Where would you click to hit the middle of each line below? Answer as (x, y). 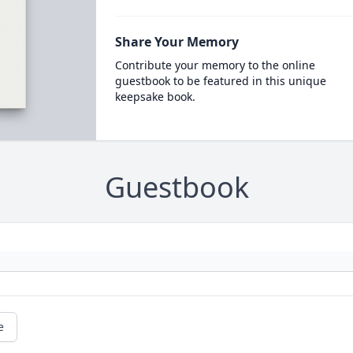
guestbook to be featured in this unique (220, 81)
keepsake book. (155, 97)
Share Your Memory (176, 42)
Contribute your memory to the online (215, 65)
